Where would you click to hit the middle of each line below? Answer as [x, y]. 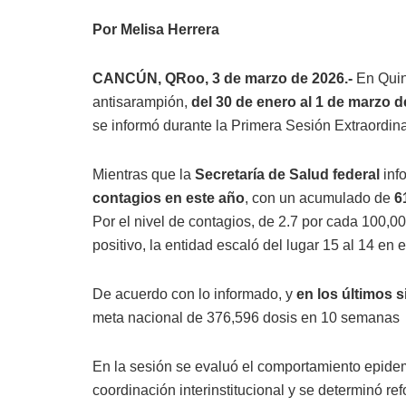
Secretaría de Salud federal [287, 175]
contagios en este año [169, 198]
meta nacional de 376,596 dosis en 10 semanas [246, 318]
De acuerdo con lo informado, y [194, 295]
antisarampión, [142, 102]
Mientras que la [144, 175]
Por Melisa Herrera [156, 30]
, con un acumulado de [319, 198]
